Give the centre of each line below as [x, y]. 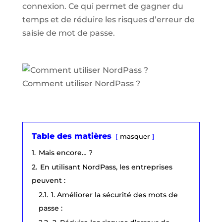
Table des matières [71, 136]
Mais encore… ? [65, 152]
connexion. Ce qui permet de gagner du [103, 6]
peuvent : [48, 180]
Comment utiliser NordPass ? [81, 83]
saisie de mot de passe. [68, 33]
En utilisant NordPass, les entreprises [106, 167]
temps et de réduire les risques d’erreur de [108, 19]
